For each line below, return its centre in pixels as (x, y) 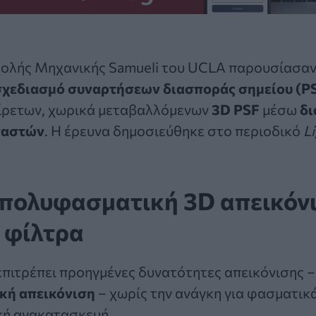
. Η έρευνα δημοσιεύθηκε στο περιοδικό (174, 130)
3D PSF (236, 109)
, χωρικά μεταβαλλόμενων (127, 109)
